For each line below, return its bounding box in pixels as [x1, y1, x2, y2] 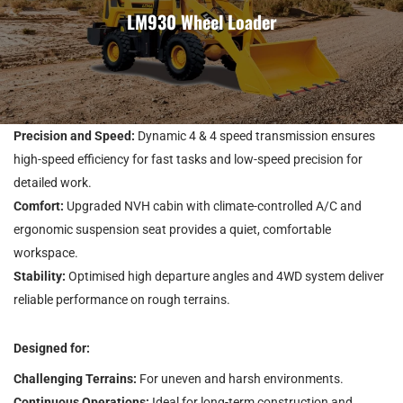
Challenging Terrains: [13, 372, 137, 386]
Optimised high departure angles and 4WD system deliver [66, 269, 384, 283]
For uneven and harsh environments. [137, 372, 344, 386]
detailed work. [13, 175, 92, 190]
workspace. [13, 246, 78, 260]
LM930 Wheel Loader [126, 8, 277, 35]
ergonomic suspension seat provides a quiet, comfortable [13, 222, 331, 237]
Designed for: [13, 341, 90, 355]
